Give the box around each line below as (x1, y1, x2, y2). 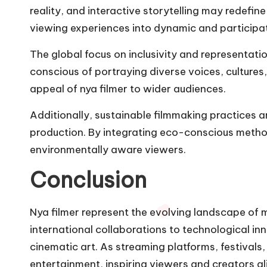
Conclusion (30, 166, 147, 194)
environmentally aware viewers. (30, 143, 186, 156)
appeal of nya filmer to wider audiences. (30, 82, 226, 95)
